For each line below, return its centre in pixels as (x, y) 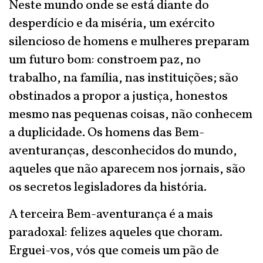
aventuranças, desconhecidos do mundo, (123, 151)
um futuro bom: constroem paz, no (105, 60)
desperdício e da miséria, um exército (112, 24)
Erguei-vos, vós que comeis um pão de (114, 251)
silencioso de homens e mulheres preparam (129, 42)
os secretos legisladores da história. (108, 188)
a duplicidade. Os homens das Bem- (107, 133)
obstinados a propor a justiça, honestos (118, 97)
